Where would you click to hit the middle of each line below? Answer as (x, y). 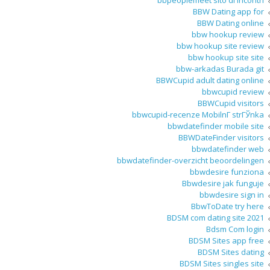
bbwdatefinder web (228, 149)
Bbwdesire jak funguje (223, 184)
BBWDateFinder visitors (221, 138)
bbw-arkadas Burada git (220, 69)
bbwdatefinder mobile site (216, 126)
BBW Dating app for (228, 12)
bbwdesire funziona (227, 172)
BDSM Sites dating (231, 252)
